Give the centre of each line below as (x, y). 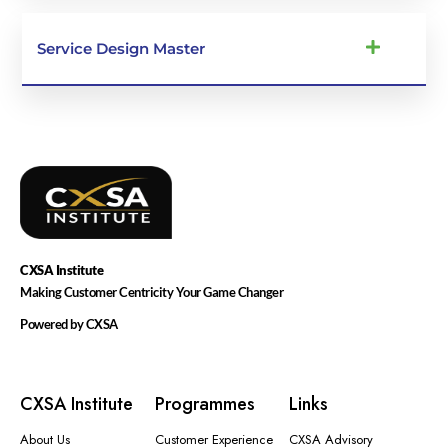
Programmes (204, 403)
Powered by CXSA (69, 323)
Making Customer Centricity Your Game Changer (151, 291)
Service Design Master (121, 48)
